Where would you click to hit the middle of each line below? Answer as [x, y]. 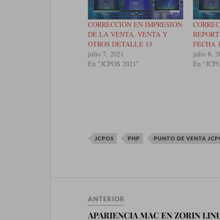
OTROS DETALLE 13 [120, 44]
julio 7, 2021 [106, 54]
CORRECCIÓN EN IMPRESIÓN [135, 25]
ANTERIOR [107, 199]
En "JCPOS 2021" [114, 64]
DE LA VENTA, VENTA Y [128, 34]
